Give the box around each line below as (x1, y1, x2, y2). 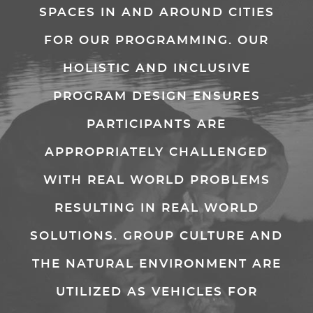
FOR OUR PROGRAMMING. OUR (44, 34, 269, 46)
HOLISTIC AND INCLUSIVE (62, 62, 251, 74)
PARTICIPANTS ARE (87, 118, 226, 130)
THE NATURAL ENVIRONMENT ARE (31, 258, 282, 270)
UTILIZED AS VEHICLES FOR (55, 286, 258, 298)
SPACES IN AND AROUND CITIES (38, 6, 275, 18)
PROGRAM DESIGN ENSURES (52, 90, 261, 102)
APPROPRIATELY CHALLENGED (45, 146, 268, 158)
